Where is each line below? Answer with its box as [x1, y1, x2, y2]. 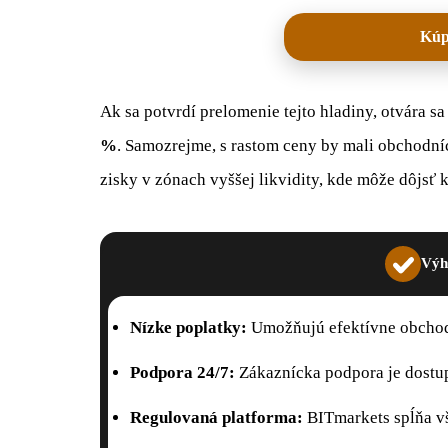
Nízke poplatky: [130, 317, 247, 337]
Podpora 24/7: [130, 362, 235, 382]
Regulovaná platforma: [130, 407, 303, 427]
